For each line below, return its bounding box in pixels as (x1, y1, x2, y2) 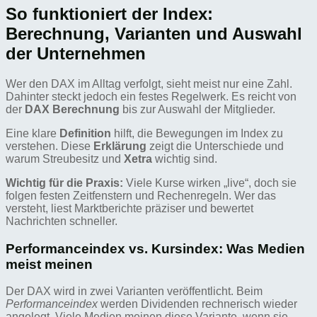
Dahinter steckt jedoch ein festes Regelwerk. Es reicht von (6, 90, 296, 103)
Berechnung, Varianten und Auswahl (6, 23, 302, 43)
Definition (59, 127, 111, 139)
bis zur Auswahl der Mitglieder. (120, 103, 275, 115)
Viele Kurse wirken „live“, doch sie (123, 176, 296, 189)
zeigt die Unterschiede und (146, 139, 284, 152)
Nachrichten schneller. (6, 214, 117, 227)
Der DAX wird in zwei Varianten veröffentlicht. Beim (6, 285, 263, 298)
